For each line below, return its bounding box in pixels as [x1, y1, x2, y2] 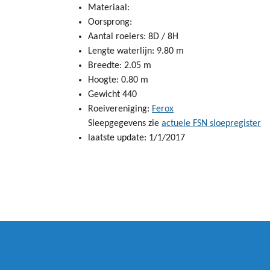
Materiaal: [88, 3, 130, 13]
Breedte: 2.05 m [88, 61, 151, 71]
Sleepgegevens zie [88, 119, 162, 129]
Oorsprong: [88, 17, 132, 28]
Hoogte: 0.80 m [88, 75, 148, 86]
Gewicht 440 [88, 90, 137, 100]
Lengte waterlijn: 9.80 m [88, 46, 184, 57]
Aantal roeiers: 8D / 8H [88, 32, 178, 42]
